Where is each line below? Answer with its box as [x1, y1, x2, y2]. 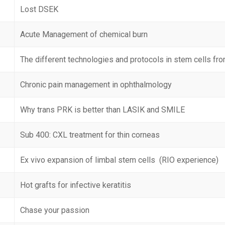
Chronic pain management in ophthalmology [20, 80, 172, 89]
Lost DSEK [20, 5, 59, 14]
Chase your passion [20, 205, 90, 215]
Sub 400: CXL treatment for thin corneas [20, 130, 160, 140]
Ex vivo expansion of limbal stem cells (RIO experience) [20, 155, 219, 165]
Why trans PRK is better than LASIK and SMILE [20, 105, 185, 115]
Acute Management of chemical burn [20, 30, 148, 39]
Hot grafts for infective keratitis [20, 180, 132, 190]
